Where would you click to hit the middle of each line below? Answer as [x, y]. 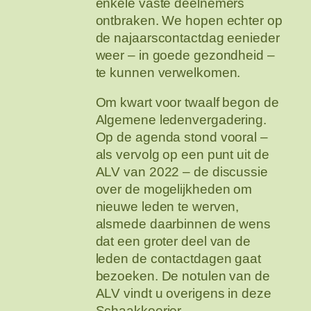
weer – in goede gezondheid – [185, 55]
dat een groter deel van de [173, 242]
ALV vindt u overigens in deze [183, 294]
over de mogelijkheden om [174, 190]
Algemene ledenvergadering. [181, 120]
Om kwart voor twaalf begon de [187, 103]
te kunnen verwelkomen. [168, 72]
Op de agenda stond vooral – [182, 137]
